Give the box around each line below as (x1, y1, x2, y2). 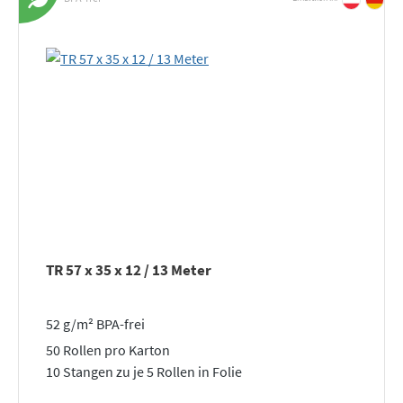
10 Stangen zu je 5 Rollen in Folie (46, 362, 242, 381)
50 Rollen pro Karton (46, 340, 170, 359)
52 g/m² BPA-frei (46, 315, 145, 333)
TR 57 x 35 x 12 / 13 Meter (46, 260, 211, 280)
